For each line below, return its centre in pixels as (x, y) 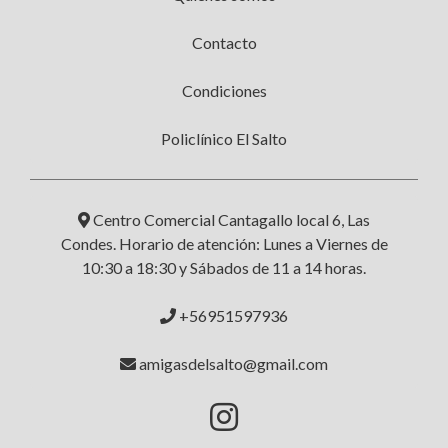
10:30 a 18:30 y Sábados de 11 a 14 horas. (224, 267)
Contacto (224, 42)
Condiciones (224, 90)
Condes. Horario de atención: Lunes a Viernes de (224, 243)
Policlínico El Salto (224, 138)
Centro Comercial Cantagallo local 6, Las (230, 219)
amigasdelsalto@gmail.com (232, 363)
